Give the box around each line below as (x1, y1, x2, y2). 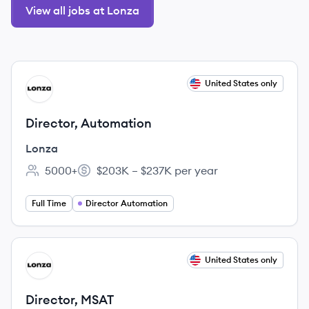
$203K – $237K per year (97, 163, 218, 177)
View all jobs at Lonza (26, 3, 139, 17)
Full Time (32, 198, 66, 208)
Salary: (77, 170, 112, 185)
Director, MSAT (26, 292, 114, 308)
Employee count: (25, 170, 111, 185)
